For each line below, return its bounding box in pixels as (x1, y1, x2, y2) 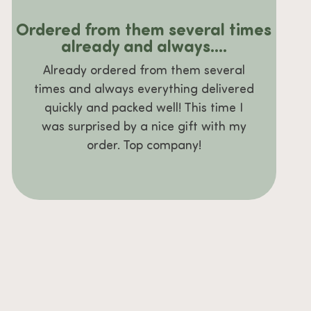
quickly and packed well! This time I (44, 101, 244, 115)
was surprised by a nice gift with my (41, 120, 246, 134)
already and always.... (60, 40, 227, 57)
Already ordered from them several (42, 64, 245, 78)
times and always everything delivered (33, 83, 254, 96)
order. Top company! (86, 139, 201, 153)
